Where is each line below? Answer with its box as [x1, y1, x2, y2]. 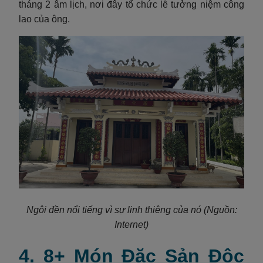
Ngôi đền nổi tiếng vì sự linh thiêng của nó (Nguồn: [26, 204, 237, 215]
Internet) [114, 219, 149, 230]
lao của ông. [19, 14, 70, 25]
